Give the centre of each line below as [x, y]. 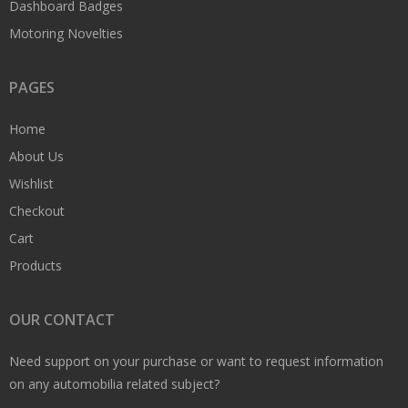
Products [36, 266]
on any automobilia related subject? [114, 384]
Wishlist [31, 184]
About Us [36, 157]
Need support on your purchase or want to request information [196, 362]
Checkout [37, 211]
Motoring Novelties [66, 34]
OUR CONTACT [62, 320]
